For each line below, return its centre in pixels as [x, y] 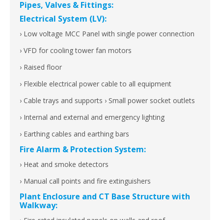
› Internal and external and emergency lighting [92, 117]
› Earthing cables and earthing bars [74, 134]
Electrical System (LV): [63, 19]
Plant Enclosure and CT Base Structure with [105, 197]
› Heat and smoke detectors [64, 165]
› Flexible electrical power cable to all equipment [96, 84]
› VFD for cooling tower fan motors [76, 51]
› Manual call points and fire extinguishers [85, 181]
